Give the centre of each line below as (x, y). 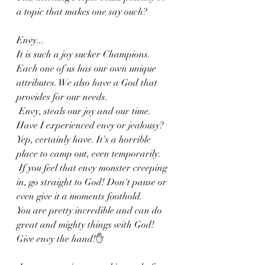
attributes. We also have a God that (88, 83)
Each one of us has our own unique (88, 69)
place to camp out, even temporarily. (89, 154)
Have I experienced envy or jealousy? (91, 125)
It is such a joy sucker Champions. (85, 54)
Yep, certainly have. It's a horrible (85, 140)
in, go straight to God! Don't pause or (93, 182)
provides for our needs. (62, 97)
